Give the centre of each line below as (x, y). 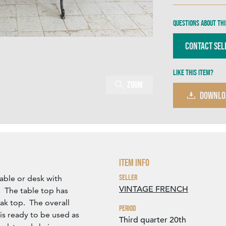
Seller (128, 178)
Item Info (134, 163)
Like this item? (193, 73)
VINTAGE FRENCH (154, 189)
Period (128, 208)
